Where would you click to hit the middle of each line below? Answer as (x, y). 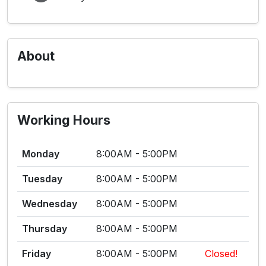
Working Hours (64, 120)
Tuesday (42, 179)
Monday (41, 154)
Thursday (45, 229)
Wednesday (50, 204)
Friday (37, 254)
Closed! (221, 254)
